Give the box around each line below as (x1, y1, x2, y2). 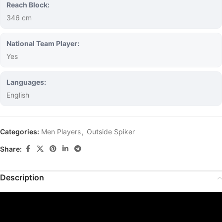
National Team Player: (6, 39, 79, 48)
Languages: (6, 78, 46, 86)
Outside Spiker (87, 127, 135, 136)
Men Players (41, 127, 81, 136)
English (6, 91, 29, 99)
